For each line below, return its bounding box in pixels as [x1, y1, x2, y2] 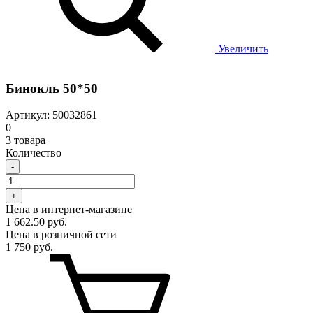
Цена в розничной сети [6, 228, 117, 241]
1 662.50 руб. [6, 216, 67, 228]
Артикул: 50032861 [6, 109, 97, 122]
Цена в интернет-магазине [6, 203, 132, 216]
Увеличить [215, 43, 268, 54]
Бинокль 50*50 [6, 80, 98, 96]
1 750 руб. [6, 241, 53, 254]
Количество [6, 147, 61, 159]
